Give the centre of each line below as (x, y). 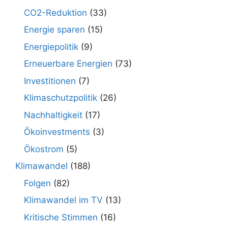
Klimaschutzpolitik (61, 98)
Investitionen (50, 81)
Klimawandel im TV (63, 200)
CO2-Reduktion (55, 12)
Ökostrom (44, 149)
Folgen (37, 183)
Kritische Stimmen (61, 217)
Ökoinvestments (57, 132)
